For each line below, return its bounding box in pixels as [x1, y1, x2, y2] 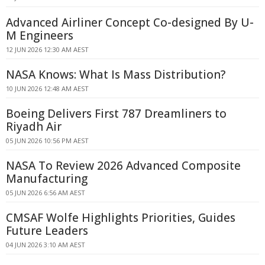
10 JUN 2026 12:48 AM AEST [6, 84, 89, 93]
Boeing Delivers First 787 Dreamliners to [6, 106, 227, 121]
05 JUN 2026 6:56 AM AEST [6, 188, 85, 197]
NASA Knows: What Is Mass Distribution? [6, 67, 225, 82]
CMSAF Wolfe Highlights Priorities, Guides [6, 210, 235, 225]
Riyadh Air [6, 119, 62, 134]
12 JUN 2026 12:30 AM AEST [6, 45, 89, 54]
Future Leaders [6, 223, 88, 238]
